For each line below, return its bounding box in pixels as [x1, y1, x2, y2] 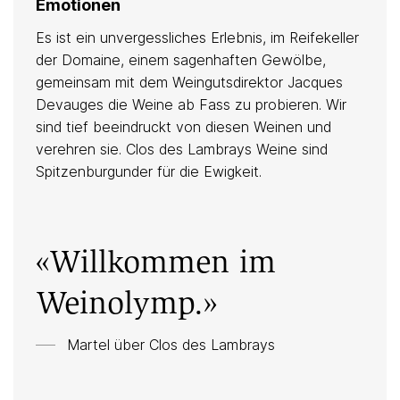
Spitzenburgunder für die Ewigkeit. [36, 162, 262, 181]
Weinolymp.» [36, 283, 217, 322]
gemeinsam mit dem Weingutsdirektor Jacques [36, 73, 343, 92]
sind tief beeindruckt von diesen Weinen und [36, 118, 331, 137]
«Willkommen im [36, 242, 276, 281]
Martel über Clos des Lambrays [67, 336, 275, 354]
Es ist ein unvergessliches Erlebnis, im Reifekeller [36, 29, 359, 47]
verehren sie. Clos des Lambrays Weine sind [36, 140, 328, 159]
